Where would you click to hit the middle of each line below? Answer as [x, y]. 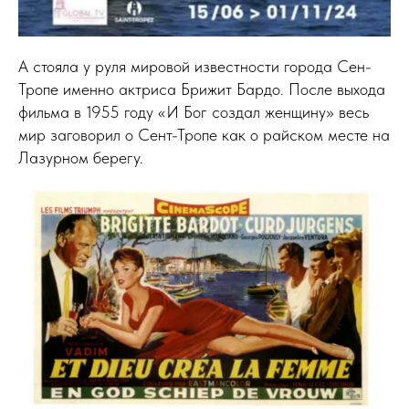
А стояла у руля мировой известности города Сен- [195, 66]
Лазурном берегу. [81, 157]
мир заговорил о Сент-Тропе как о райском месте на [204, 134]
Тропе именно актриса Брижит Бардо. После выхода [202, 89]
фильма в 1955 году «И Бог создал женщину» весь [194, 111]
